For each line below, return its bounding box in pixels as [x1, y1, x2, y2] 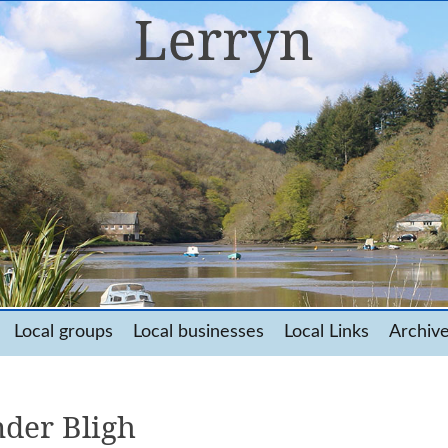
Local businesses [133, 323, 264, 340]
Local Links [284, 323, 369, 340]
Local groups [14, 323, 113, 340]
